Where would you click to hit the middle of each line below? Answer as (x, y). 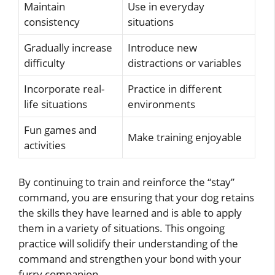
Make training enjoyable (185, 137)
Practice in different (175, 89)
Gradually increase (68, 48)
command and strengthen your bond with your (130, 258)
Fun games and (60, 130)
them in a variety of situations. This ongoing (122, 228)
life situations (56, 104)
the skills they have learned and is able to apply (130, 212)
